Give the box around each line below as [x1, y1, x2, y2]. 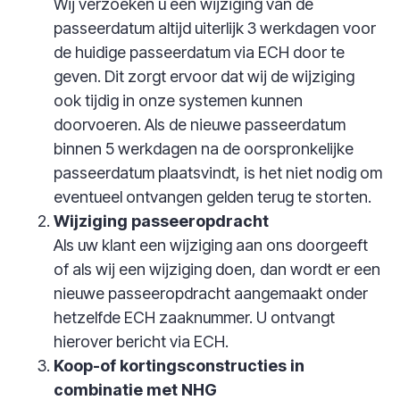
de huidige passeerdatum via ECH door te [54, 43, 345, 62]
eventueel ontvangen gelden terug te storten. [54, 187, 371, 206]
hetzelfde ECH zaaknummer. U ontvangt [54, 308, 335, 327]
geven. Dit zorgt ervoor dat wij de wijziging [54, 67, 354, 86]
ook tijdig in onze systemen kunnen [54, 91, 303, 110]
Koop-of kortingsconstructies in [54, 356, 304, 375]
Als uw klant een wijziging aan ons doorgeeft [54, 236, 368, 254]
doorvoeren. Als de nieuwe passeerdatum [54, 115, 346, 134]
